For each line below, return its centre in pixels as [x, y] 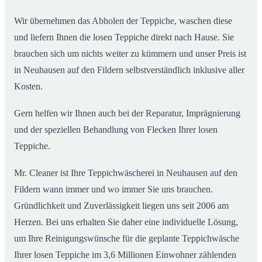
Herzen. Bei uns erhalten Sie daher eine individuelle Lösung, [126, 222]
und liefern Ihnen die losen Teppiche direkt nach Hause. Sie [124, 37]
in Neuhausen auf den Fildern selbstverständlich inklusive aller [129, 70]
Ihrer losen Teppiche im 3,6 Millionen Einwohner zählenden [125, 254]
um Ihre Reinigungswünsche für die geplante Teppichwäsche [127, 238]
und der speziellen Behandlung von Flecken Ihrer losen [116, 129]
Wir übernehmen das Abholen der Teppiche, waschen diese [123, 20]
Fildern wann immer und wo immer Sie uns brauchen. [113, 189]
